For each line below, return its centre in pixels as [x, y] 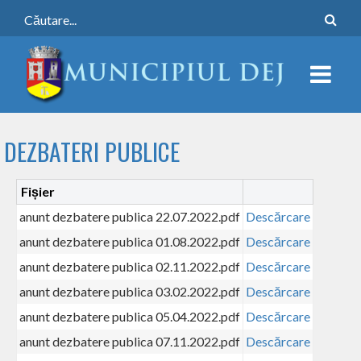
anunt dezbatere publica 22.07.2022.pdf [130, 216]
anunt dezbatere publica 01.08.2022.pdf [130, 241]
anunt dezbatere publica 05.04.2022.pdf [130, 316]
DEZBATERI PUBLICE [92, 151]
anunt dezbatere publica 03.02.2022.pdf [130, 291]
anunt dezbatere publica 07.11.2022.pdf [130, 341]
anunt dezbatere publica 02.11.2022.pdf [130, 266]
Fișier [38, 191]
